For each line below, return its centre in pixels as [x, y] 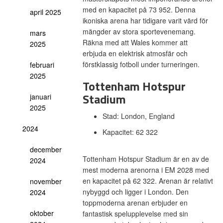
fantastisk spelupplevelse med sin [135, 214]
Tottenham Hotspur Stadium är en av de [146, 159]
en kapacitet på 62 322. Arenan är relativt [148, 181]
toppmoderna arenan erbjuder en [135, 203]
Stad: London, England [139, 116]
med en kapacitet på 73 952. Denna [139, 9]
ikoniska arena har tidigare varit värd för [145, 20]
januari [41, 97]
